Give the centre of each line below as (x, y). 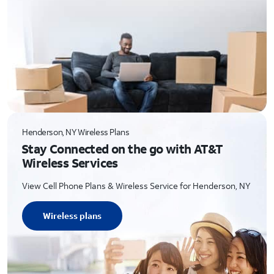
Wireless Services (70, 163)
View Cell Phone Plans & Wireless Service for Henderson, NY (136, 186)
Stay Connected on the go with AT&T (122, 149)
